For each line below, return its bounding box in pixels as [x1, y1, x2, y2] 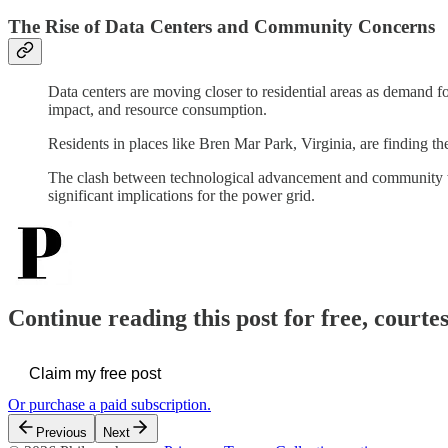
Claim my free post [29, 365, 161, 383]
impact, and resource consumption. [48, 101, 267, 119]
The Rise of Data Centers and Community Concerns [8, 15, 435, 37]
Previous [36, 425, 87, 441]
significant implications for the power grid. [48, 187, 315, 205]
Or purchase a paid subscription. [8, 396, 211, 414]
